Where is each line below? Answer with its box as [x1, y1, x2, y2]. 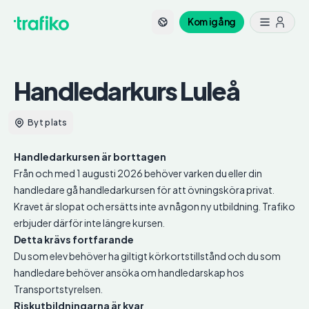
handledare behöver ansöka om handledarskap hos [14, 266, 244, 279]
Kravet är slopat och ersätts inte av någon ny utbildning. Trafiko [14, 200, 295, 213]
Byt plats [28, 117, 68, 128]
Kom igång [188, 16, 236, 28]
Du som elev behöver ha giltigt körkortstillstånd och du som [14, 250, 281, 263]
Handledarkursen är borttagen [14, 150, 166, 163]
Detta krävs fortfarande [14, 233, 134, 246]
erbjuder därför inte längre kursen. [14, 217, 165, 230]
